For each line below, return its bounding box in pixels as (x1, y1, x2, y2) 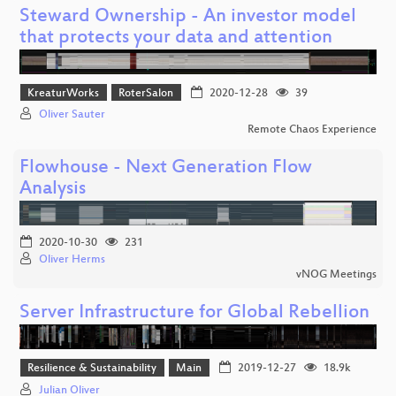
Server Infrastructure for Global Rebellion (19, 302, 369, 325)
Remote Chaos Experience (247, 124, 377, 137)
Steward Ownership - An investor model (19, 5, 356, 28)
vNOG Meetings (296, 269, 377, 282)
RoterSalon (118, 87, 174, 100)
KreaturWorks (27, 87, 100, 100)
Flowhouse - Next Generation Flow (19, 157, 312, 180)
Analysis (19, 179, 86, 202)
